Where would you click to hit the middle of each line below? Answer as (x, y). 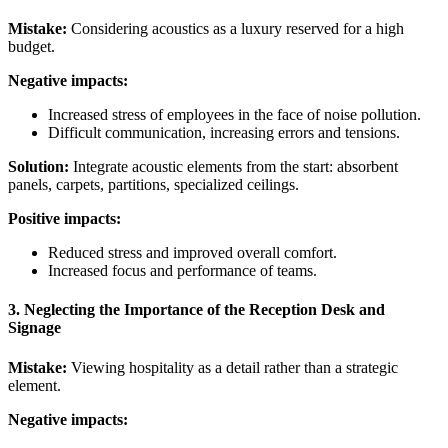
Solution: (38, 167)
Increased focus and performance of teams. (182, 271)
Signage (34, 328)
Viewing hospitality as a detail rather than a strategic (232, 367)
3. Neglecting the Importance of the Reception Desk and (196, 310)
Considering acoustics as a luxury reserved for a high (235, 29)
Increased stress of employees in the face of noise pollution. (234, 115)
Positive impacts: (64, 219)
